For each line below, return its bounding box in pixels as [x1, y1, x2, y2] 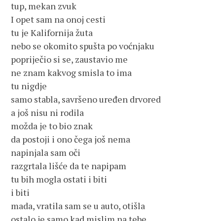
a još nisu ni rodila [11, 107, 84, 118]
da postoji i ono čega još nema [11, 133, 131, 145]
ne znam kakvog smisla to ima [11, 67, 132, 78]
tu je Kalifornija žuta [11, 27, 93, 38]
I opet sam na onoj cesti [11, 13, 106, 25]
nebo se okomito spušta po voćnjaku [11, 40, 155, 52]
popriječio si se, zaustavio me [11, 53, 128, 65]
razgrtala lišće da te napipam [11, 160, 127, 172]
